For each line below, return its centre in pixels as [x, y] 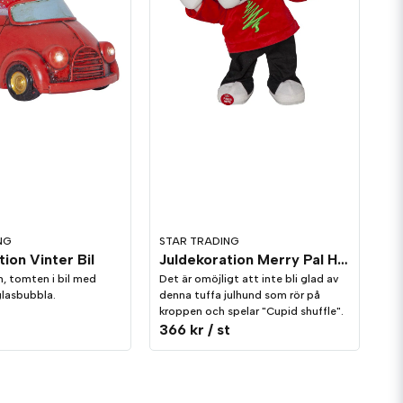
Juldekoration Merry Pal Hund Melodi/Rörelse [343, 260]
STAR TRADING [200, 242]
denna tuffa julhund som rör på [240, 296]
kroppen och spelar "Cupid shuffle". [252, 312]
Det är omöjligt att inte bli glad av [249, 279]
